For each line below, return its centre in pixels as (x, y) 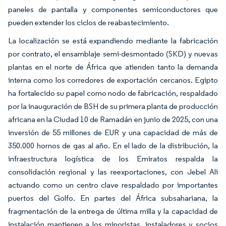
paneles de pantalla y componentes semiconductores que (113, 9)
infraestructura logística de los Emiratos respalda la (113, 158)
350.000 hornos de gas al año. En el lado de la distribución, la (113, 145)
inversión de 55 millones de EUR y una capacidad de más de (113, 132)
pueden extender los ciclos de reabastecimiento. (89, 22)
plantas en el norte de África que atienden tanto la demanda (113, 67)
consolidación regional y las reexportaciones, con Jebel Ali (113, 172)
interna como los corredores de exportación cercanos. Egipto (113, 80)
